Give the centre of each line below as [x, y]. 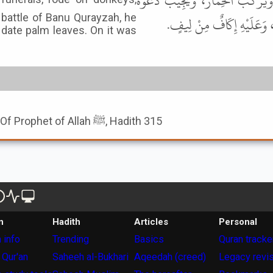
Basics [149, 239]
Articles [151, 222]
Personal [238, 222]
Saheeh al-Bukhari [90, 257]
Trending [70, 239]
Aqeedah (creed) [170, 257]
